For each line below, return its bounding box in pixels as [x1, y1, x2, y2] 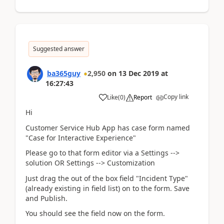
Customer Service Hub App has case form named [25, 122, 190, 132]
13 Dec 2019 [118, 68, 159, 78]
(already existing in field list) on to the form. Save [25, 183, 189, 193]
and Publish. [25, 193, 67, 203]
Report [133, 93, 152, 101]
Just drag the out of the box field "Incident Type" [25, 173, 188, 183]
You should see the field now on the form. [25, 208, 165, 218]
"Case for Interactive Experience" [25, 132, 136, 142]
